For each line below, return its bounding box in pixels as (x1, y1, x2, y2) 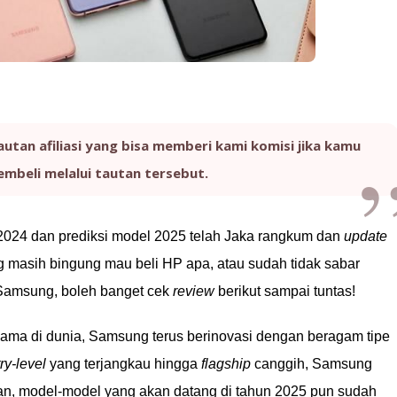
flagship (201, 356, 251, 371)
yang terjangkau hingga (46, 356, 201, 371)
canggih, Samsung (251, 356, 372, 371)
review (173, 284, 214, 299)
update (344, 229, 387, 244)
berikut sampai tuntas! (214, 284, 355, 299)
